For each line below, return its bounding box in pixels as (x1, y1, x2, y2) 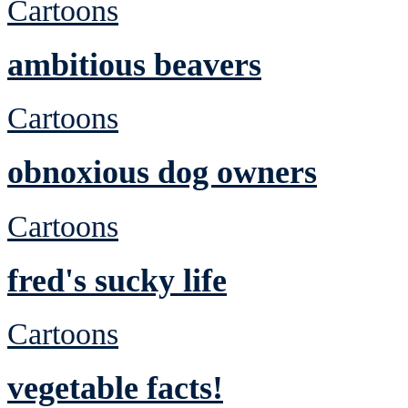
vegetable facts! (7, 369, 223, 406)
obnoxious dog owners (7, 154, 317, 191)
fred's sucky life (7, 261, 227, 299)
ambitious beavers (7, 46, 261, 83)
